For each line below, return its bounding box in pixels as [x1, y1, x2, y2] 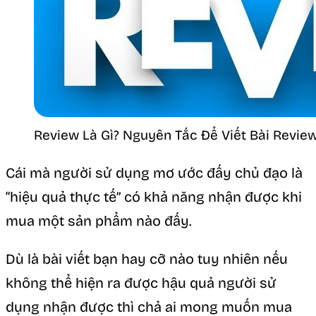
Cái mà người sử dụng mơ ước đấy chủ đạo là [6, 164, 303, 181]
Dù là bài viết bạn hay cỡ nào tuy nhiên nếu [6, 250, 288, 267]
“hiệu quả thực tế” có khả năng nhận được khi [6, 188, 302, 205]
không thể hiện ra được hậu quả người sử [6, 274, 276, 291]
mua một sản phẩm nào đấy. [6, 212, 192, 229]
